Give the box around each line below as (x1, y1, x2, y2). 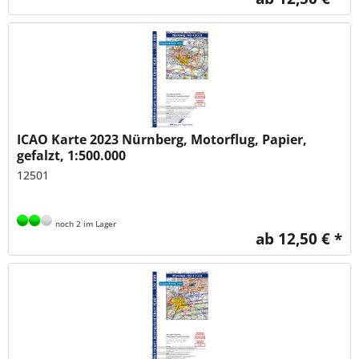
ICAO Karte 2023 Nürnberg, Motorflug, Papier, (17, 131, 308, 149)
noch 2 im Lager (53, 218, 117, 230)
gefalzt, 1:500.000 (17, 147, 127, 165)
